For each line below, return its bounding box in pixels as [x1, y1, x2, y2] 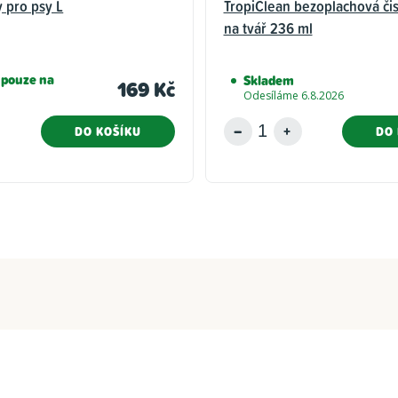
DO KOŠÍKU [74, 122, 141, 140]
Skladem [243, 69, 294, 91]
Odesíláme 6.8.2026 [243, 87, 344, 103]
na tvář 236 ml [223, 16, 313, 39]
